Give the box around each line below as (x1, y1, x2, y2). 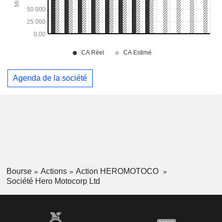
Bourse (6, 166, 32, 175)
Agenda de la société (13, 74, 87, 83)
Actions (40, 166, 67, 175)
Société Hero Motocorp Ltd (6, 177, 100, 186)
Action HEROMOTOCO (75, 166, 161, 175)
